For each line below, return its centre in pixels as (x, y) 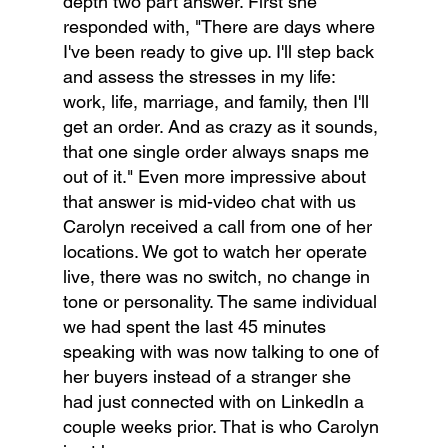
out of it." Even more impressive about (216, 177)
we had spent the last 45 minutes (196, 327)
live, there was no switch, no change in (218, 277)
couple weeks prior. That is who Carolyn (223, 427)
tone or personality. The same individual (222, 302)
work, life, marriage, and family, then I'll (218, 102)
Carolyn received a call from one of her (219, 227)
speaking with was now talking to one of (223, 352)
